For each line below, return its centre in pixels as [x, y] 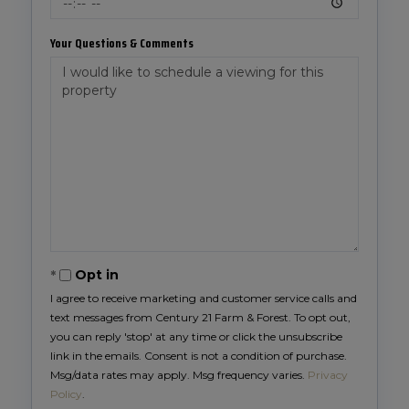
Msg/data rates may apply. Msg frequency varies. [179, 375]
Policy [66, 394]
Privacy [328, 375]
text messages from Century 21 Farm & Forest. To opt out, [200, 317]
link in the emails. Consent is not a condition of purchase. [199, 356]
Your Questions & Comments [122, 43]
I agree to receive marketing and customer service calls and [204, 298]
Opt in [97, 275]
